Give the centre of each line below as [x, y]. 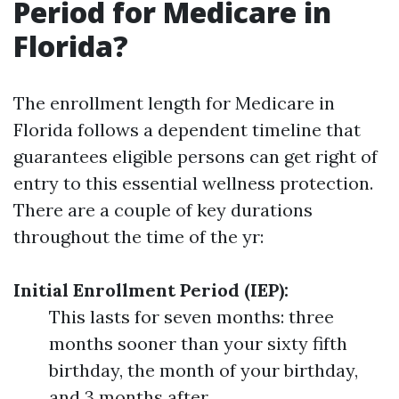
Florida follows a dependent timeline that [187, 130]
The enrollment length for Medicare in [174, 103]
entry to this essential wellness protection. [193, 183]
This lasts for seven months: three [191, 317]
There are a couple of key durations [163, 210]
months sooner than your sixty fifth [198, 343]
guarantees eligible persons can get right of [195, 156]
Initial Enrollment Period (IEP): [151, 290]
